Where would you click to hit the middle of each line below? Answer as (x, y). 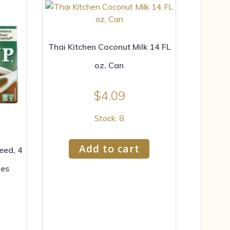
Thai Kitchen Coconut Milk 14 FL (109, 47)
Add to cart (109, 149)
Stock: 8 (109, 118)
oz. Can (109, 65)
